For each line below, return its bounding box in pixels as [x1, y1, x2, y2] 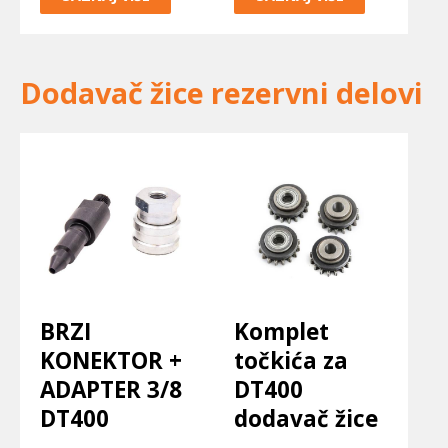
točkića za [234, 344, 348, 376]
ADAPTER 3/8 [40, 373, 182, 405]
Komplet [234, 315, 329, 347]
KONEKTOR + [40, 344, 182, 376]
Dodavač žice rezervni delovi [20, 73, 423, 113]
